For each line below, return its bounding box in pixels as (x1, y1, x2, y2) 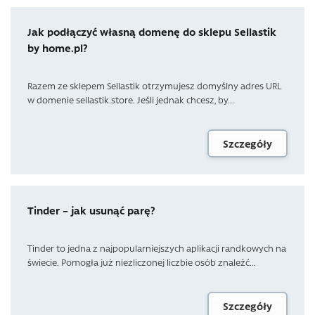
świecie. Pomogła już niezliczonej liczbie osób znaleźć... (27, 256, 256, 268)
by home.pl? (27, 41, 88, 55)
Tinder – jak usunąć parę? (27, 203, 155, 217)
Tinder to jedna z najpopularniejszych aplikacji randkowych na (27, 242, 286, 254)
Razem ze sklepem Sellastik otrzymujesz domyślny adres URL (27, 79, 281, 91)
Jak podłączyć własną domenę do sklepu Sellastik (27, 25, 276, 39)
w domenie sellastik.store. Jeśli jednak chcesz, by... (27, 94, 234, 105)
